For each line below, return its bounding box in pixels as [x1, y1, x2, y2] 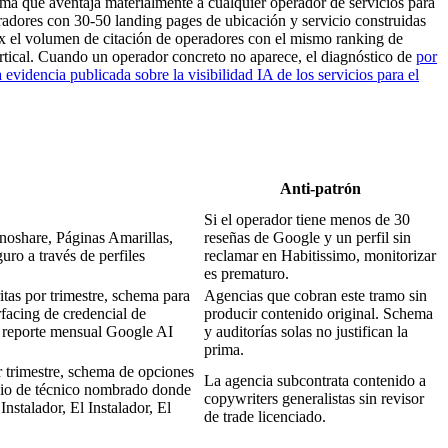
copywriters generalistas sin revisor [204, 390, 424, 408]
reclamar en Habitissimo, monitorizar [204, 247, 436, 265]
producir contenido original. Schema [204, 305, 433, 323]
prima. [204, 341, 244, 359]
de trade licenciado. [204, 408, 326, 426]
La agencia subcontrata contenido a [204, 372, 426, 390]
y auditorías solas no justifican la [204, 323, 408, 341]
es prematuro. [204, 265, 289, 283]
